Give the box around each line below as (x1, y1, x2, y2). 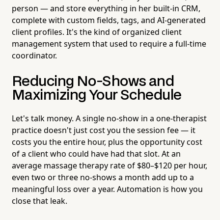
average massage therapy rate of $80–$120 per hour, (12, 160, 207, 171)
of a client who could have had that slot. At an (12, 148, 181, 159)
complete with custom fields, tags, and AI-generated (12, 14, 206, 26)
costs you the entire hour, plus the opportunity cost (12, 136, 202, 147)
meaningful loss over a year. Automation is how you (12, 183, 203, 194)
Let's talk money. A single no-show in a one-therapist (12, 112, 207, 124)
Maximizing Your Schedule (12, 88, 182, 102)
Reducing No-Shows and (12, 75, 174, 88)
